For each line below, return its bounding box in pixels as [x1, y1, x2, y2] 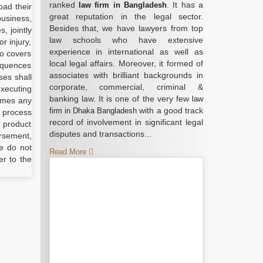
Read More [49, 147, 89, 156]
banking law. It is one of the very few [49, 94, 192, 103]
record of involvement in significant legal [49, 117, 203, 127]
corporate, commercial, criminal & [49, 82, 203, 92]
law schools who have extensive [49, 35, 203, 45]
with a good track [137, 106, 204, 115]
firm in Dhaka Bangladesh [49, 106, 137, 115]
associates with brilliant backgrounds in [49, 70, 203, 80]
